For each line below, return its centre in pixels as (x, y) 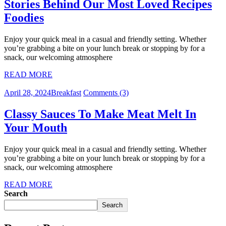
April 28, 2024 (27, 92)
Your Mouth (36, 127)
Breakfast (66, 92)
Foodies (24, 18)
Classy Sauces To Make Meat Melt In (100, 114)
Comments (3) (106, 92)
